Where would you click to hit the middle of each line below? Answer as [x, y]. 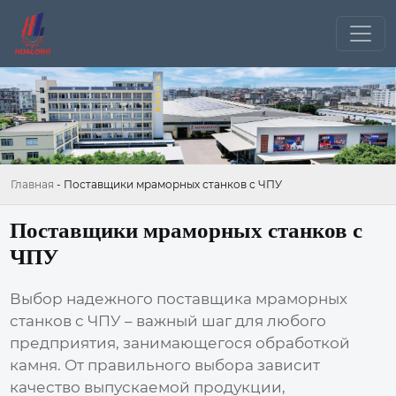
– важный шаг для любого [224, 320]
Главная [32, 185]
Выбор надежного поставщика [133, 298]
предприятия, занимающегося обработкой [180, 343]
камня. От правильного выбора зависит [165, 365]
